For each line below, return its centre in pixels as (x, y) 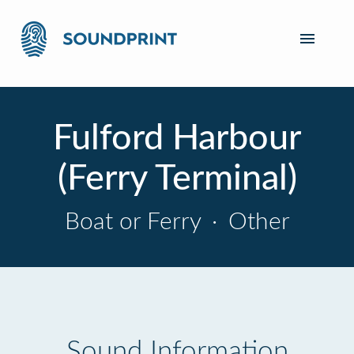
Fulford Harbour (177, 139)
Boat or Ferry (136, 222)
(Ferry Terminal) (177, 179)
